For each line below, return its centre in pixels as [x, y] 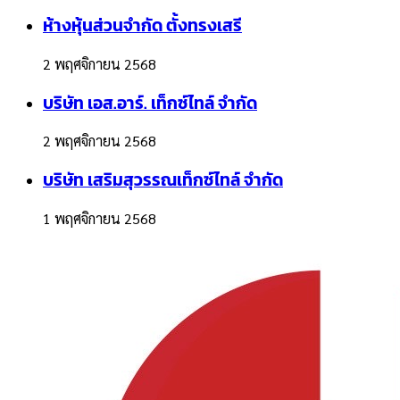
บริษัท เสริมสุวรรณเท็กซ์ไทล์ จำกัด [163, 180]
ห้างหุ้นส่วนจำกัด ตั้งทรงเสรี [142, 25]
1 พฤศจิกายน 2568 [100, 218]
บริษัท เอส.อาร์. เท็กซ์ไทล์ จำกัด [150, 102]
